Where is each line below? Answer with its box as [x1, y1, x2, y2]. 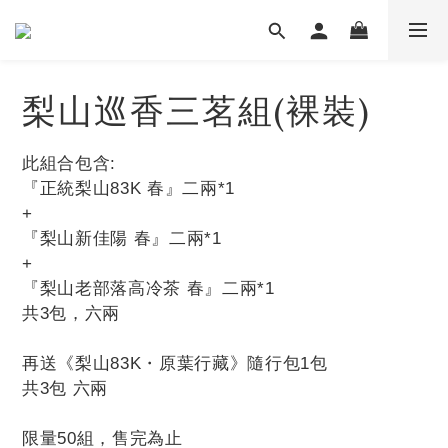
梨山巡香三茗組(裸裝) [22, 89, 371, 132]
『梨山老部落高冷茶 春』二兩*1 [22, 279, 275, 298]
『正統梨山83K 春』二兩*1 [22, 179, 235, 198]
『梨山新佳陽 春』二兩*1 [22, 229, 222, 248]
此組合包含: [22, 154, 116, 173]
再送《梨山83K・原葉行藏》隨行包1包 [22, 354, 328, 373]
